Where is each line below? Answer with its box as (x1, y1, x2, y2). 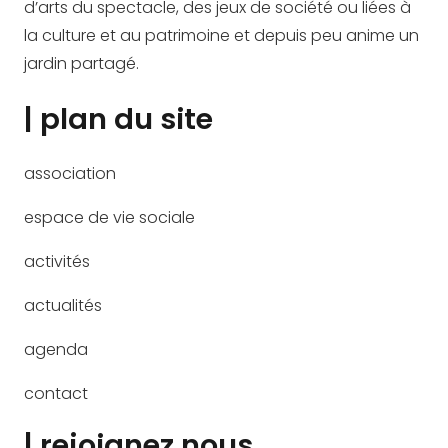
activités (24, 249, 90, 273)
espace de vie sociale (24, 205, 195, 229)
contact (24, 381, 88, 405)
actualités (24, 293, 102, 317)
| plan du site (24, 99, 213, 140)
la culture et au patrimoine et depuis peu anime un (24, 24, 419, 48)
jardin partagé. (24, 52, 139, 76)
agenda (24, 337, 88, 361)
